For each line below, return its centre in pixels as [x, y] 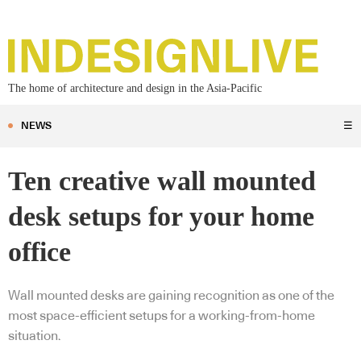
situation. [35, 336]
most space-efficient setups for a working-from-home [162, 316]
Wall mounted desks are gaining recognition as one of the [171, 296]
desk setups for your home [161, 217]
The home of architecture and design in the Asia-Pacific [135, 89]
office [39, 252]
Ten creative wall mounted [162, 181]
